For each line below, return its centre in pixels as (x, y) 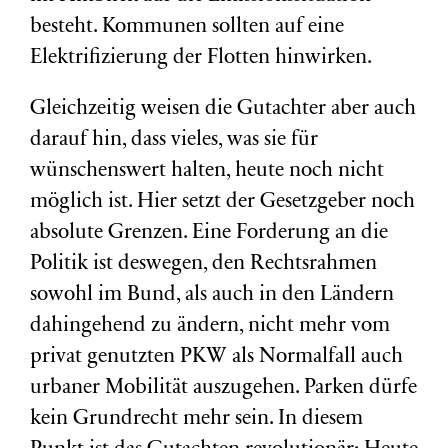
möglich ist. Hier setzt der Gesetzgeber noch (222, 202)
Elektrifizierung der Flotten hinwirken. (201, 58)
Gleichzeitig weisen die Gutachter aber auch (223, 109)
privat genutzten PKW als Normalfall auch (216, 357)
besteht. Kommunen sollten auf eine (187, 27)
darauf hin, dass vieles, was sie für (174, 140)
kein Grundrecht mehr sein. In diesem (196, 419)
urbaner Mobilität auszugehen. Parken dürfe (223, 388)
